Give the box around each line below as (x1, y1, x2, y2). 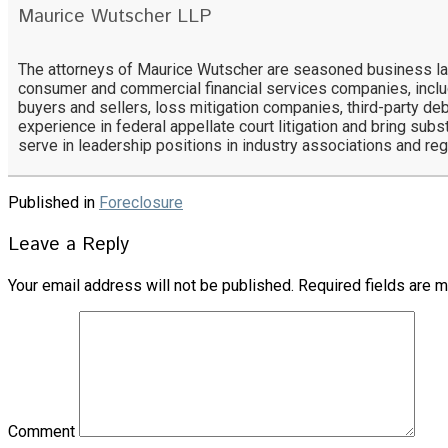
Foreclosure (99, 192, 183, 212)
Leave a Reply (8, 230, 129, 258)
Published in (8, 192, 95, 212)
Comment (8, 422, 75, 442)
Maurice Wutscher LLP (18, 2, 212, 30)
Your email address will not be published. (8, 276, 294, 296)
